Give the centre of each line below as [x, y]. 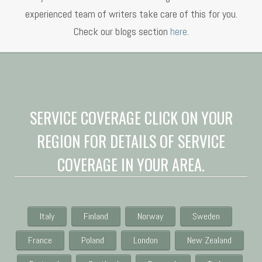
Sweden [206, 216]
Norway [150, 216]
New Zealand [209, 240]
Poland [92, 240]
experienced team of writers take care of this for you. [131, 13]
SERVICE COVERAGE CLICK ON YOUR [131, 118]
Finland [96, 216]
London [145, 240]
